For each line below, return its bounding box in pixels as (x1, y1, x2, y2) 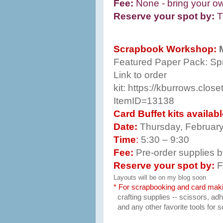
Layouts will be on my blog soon (113, 173, 206, 181)
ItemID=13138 (113, 95, 174, 106)
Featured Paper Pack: (113, 56, 208, 67)
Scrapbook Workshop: (113, 43, 219, 54)
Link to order (113, 69, 167, 80)
